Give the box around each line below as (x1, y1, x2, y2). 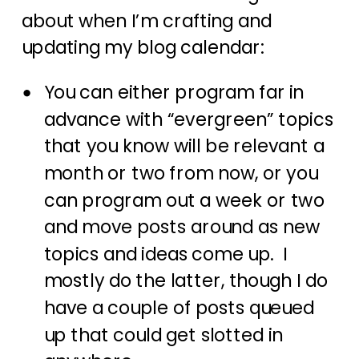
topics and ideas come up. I (43, 241, 288, 268)
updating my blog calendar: (21, 34, 264, 61)
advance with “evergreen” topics (43, 107, 333, 133)
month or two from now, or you (43, 160, 318, 187)
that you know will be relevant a (43, 133, 325, 160)
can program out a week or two (43, 188, 325, 214)
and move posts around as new (43, 214, 320, 240)
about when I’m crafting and (21, 8, 272, 34)
